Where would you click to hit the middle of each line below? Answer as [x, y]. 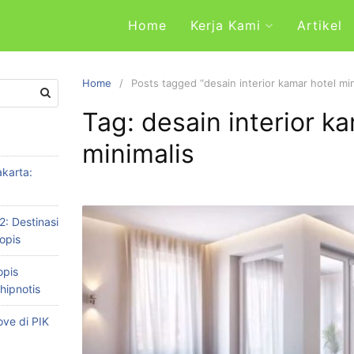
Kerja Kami [226, 25]
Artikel [320, 25]
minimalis [138, 154]
